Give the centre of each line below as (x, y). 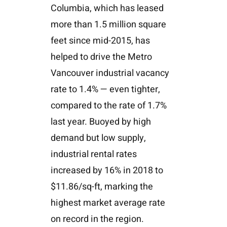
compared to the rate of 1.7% (108, 105)
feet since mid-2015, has (100, 41)
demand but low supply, (98, 138)
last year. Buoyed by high (101, 122)
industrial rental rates (93, 154)
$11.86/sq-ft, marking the (102, 186)
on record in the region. (97, 219)
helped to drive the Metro (101, 57)
